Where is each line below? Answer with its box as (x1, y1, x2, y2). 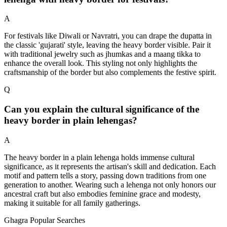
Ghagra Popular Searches (4, 215, 85, 224)
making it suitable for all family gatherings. (4, 198, 140, 207)
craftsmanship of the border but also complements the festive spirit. (4, 68, 216, 77)
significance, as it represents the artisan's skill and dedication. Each (4, 162, 216, 171)
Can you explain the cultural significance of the (4, 104, 199, 115)
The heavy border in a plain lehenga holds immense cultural (4, 153, 195, 162)
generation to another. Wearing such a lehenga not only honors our (4, 180, 216, 189)
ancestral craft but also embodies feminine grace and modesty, (4, 189, 201, 198)
